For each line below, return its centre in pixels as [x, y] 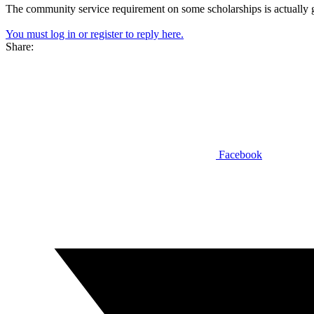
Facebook [240, 154]
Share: [20, 46]
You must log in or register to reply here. [95, 34]
